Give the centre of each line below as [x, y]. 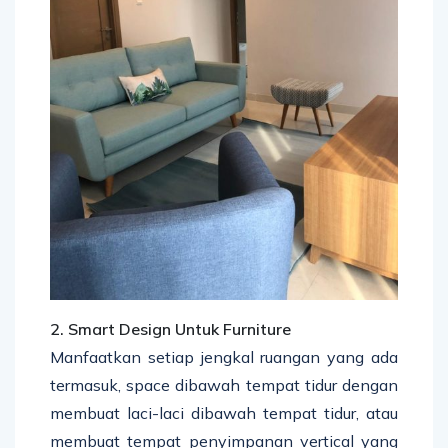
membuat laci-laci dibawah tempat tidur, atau [224, 412]
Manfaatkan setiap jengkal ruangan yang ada [224, 356]
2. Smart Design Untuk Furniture [170, 328]
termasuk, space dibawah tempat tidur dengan [224, 384]
